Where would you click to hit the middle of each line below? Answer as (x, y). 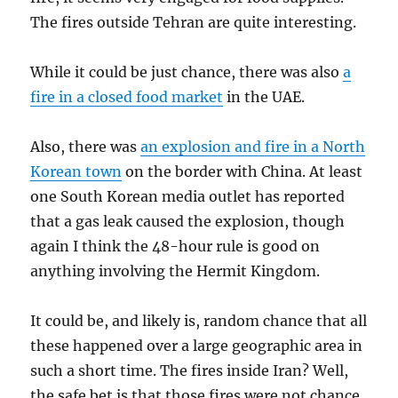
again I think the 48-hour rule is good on (175, 247)
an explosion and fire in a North (253, 147)
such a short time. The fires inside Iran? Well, (190, 371)
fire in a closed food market (127, 97)
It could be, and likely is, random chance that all (199, 321)
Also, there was (86, 147)
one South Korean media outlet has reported (188, 197)
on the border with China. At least (243, 172)
